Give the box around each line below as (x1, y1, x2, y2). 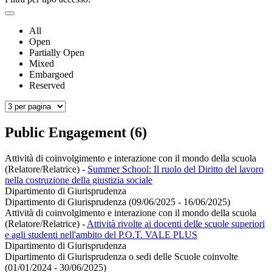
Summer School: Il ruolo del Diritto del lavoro (87, 164, 263, 175)
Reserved (29, 80, 65, 91)
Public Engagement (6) (5, 124, 147, 141)
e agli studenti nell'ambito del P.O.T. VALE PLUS (5, 229, 197, 240)
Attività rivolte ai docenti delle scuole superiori (87, 219, 265, 229)
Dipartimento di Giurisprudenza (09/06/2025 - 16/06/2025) (5, 197, 230, 208)
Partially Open (29, 47, 84, 58)
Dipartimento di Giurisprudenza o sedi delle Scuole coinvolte (5, 251, 238, 262)
